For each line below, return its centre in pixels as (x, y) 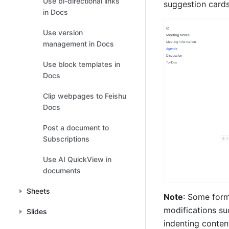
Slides (37, 211)
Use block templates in (82, 64)
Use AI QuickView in (77, 159)
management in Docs (78, 44)
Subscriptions (66, 139)
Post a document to (76, 128)
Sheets (38, 191)
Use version (63, 32)
